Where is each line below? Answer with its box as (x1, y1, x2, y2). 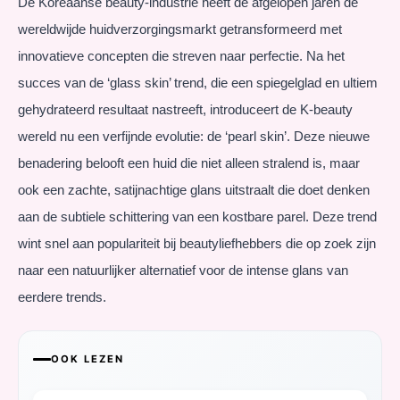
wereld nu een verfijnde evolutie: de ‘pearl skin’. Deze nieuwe (18, 128, 370, 144)
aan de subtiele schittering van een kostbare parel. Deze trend (18, 208, 377, 224)
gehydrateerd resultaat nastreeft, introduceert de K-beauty (18, 101, 353, 117)
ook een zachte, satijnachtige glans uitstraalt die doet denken (18, 181, 370, 197)
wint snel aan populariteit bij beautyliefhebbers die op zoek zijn (18, 235, 376, 251)
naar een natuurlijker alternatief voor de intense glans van (18, 262, 348, 278)
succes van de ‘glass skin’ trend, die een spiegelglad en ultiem (18, 74, 378, 90)
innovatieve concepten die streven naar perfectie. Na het (18, 47, 345, 63)
